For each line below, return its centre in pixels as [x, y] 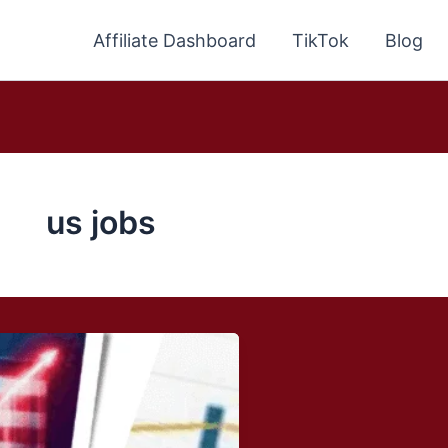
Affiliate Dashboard [174, 40]
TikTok [320, 40]
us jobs [101, 222]
